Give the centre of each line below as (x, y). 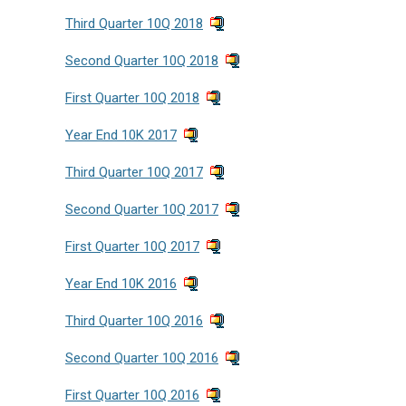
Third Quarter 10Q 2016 (134, 321)
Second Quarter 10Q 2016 (142, 358)
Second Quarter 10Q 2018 (142, 61)
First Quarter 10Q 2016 (132, 395)
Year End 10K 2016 (121, 284)
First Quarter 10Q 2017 (132, 246)
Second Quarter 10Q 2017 (142, 209)
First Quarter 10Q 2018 (132, 98)
